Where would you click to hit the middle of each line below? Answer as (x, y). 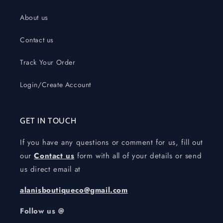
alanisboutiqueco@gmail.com (74, 190)
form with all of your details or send (138, 156)
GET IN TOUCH (48, 120)
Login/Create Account (56, 84)
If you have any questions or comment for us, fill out (111, 142)
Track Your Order (48, 62)
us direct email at (50, 169)
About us (34, 17)
